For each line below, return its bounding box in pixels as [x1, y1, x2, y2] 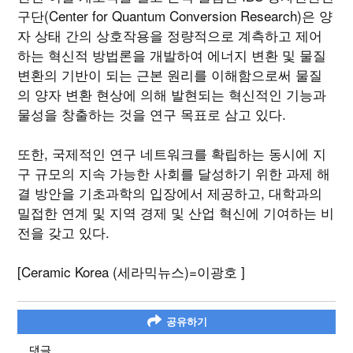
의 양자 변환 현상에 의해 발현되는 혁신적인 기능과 [17, 84, 327, 105]
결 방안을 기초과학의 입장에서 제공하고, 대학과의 [17, 183, 323, 203]
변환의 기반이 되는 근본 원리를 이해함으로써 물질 [17, 65, 323, 85]
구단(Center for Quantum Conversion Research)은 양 [17, 6, 333, 26]
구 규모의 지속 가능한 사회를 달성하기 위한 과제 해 [17, 163, 331, 184]
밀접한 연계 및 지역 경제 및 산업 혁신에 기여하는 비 [17, 203, 335, 223]
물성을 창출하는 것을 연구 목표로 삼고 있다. [17, 104, 287, 124]
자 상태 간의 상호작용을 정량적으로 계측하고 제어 [17, 25, 323, 46]
